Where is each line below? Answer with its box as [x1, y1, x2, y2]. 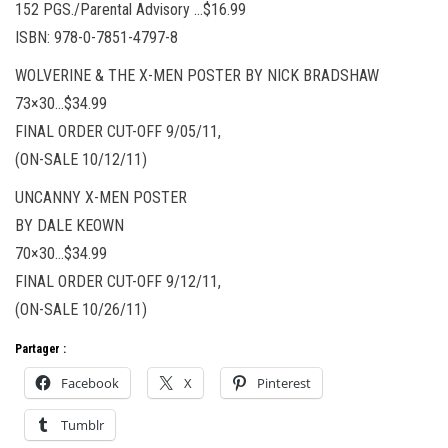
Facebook [61, 373, 119, 392]
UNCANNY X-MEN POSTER [15, 187, 187, 207]
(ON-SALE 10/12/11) [15, 149, 147, 169]
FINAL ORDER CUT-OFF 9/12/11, [15, 271, 221, 291]
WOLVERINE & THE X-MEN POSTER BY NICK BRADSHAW [15, 65, 379, 85]
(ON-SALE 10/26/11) [15, 299, 147, 319]
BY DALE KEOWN [15, 215, 124, 235]
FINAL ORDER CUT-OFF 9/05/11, [15, 121, 221, 141]
